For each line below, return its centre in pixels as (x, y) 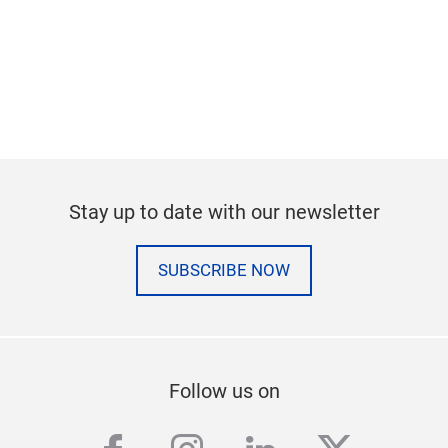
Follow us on (224, 390)
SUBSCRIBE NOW (224, 270)
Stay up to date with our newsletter (224, 211)
